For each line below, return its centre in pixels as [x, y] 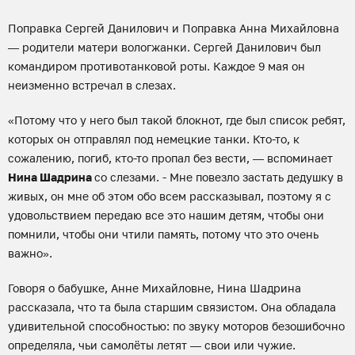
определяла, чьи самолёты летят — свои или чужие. [152, 345]
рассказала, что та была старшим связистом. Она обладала [172, 307]
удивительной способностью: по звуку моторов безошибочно [176, 326]
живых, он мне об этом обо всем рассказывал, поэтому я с [170, 196]
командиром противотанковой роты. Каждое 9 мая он [157, 66]
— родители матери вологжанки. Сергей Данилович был [164, 47]
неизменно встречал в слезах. [92, 85]
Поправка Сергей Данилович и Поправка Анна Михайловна [174, 28]
